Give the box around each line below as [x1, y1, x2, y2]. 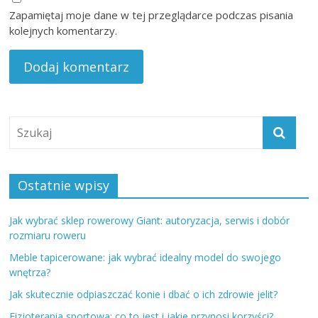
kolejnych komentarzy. [9, 23, 118, 38]
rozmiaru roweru [9, 228, 87, 242]
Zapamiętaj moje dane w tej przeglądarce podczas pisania [9, 7, 294, 22]
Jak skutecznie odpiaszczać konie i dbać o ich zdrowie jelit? [9, 287, 278, 301]
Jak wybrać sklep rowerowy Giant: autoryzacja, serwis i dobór [9, 213, 290, 227]
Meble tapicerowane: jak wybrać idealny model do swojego [9, 250, 282, 264]
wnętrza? [9, 265, 51, 279]
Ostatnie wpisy [18, 176, 110, 194]
